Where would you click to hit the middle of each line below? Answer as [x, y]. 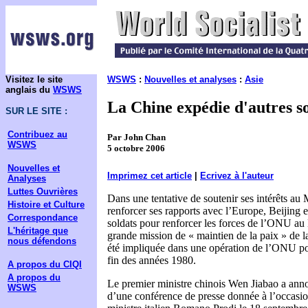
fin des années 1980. [152, 261]
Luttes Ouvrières [43, 191]
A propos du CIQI [45, 264]
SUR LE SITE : [36, 111]
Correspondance [43, 218]
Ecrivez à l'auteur [237, 176]
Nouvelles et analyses [190, 79]
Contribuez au [37, 134]
